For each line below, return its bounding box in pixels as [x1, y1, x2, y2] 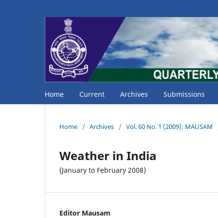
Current [79, 89, 105, 99]
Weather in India [59, 147, 157, 163]
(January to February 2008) [59, 165, 146, 175]
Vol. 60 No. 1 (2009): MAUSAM [126, 122, 213, 131]
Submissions [163, 89, 205, 99]
